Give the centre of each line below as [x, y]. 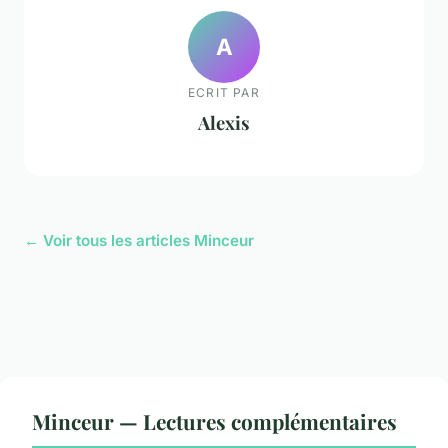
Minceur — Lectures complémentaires [214, 421]
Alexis [224, 122]
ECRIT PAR [224, 92]
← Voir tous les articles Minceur [139, 241]
